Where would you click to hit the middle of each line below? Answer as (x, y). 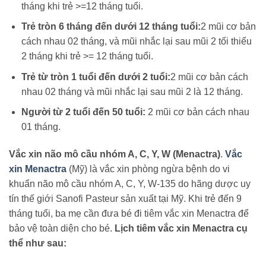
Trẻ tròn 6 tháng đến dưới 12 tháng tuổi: (111, 27)
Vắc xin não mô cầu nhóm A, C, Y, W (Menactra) (115, 154)
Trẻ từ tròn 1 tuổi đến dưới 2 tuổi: (96, 77)
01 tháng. (41, 127)
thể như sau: (38, 243)
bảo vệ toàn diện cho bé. (62, 229)
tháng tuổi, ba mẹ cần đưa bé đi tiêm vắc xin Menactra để (129, 214)
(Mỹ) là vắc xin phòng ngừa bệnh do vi (148, 169)
